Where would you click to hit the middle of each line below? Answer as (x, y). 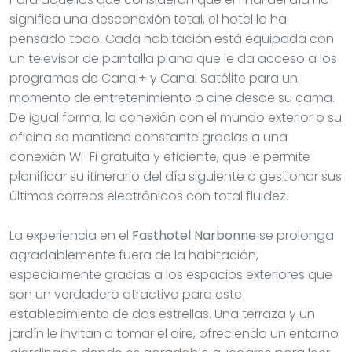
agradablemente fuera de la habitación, (134, 255)
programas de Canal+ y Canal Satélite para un (154, 78)
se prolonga (295, 235)
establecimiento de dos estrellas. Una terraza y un (162, 313)
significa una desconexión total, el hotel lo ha (148, 19)
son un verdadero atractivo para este (126, 294)
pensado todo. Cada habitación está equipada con (172, 38)
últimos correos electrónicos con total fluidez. (149, 196)
